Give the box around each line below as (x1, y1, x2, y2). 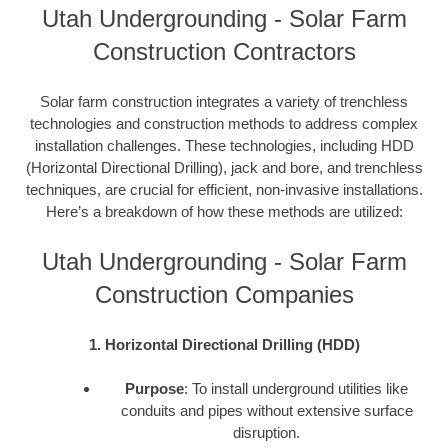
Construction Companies (94, 281, 354, 309)
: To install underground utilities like (184, 380, 408, 398)
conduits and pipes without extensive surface (120, 402, 413, 420)
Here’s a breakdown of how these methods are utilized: (45, 202, 403, 220)
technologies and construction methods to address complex (30, 114, 418, 132)
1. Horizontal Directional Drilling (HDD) (88, 335, 360, 353)
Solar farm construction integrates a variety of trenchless (40, 92, 408, 110)
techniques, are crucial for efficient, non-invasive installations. (25, 180, 423, 198)
